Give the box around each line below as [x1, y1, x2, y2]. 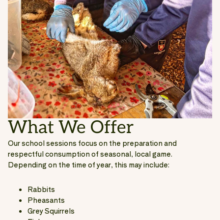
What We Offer [8, 116, 134, 138]
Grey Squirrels [27, 205, 75, 216]
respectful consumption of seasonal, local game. [8, 148, 172, 159]
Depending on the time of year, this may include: [8, 159, 169, 169]
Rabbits [27, 184, 55, 194]
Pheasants [27, 194, 65, 205]
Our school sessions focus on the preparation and [8, 137, 177, 148]
